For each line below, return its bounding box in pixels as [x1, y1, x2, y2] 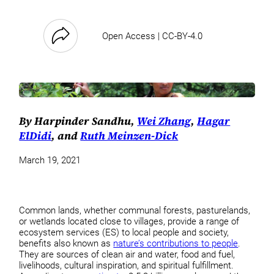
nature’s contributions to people [113, 237, 239, 249]
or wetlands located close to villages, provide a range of [19, 215, 240, 227]
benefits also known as [19, 237, 114, 249]
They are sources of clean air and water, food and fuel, [19, 248, 235, 260]
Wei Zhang [137, 113, 191, 128]
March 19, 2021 [19, 155, 81, 166]
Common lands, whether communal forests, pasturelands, [19, 204, 251, 216]
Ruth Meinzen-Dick [80, 128, 179, 143]
